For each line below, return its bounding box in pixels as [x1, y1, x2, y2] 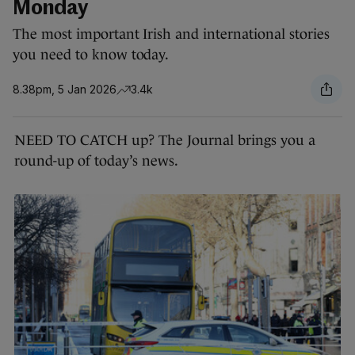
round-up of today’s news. [14, 153, 178, 170]
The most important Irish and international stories [13, 26, 330, 43]
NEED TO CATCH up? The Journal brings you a [14, 132, 315, 149]
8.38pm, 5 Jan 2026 [13, 82, 116, 96]
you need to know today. [13, 47, 170, 63]
